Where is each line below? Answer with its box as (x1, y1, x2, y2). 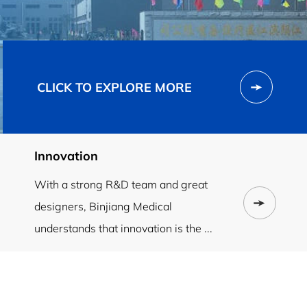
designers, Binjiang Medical (34, 199, 172, 213)
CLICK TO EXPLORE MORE (37, 79, 193, 95)
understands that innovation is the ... (34, 221, 212, 235)
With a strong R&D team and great (34, 177, 208, 191)
